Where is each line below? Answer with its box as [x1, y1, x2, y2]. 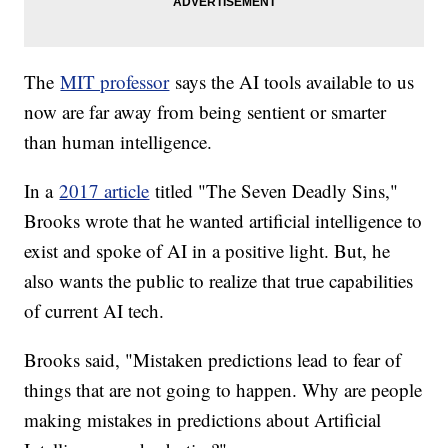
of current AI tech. [24, 298, 171, 324]
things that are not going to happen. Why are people [24, 377, 423, 403]
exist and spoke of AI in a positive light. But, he [24, 238, 391, 264]
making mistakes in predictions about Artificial [24, 407, 382, 433]
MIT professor [60, 69, 170, 95]
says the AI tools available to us [169, 69, 415, 95]
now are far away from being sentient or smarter [24, 99, 387, 125]
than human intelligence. [24, 129, 219, 155]
